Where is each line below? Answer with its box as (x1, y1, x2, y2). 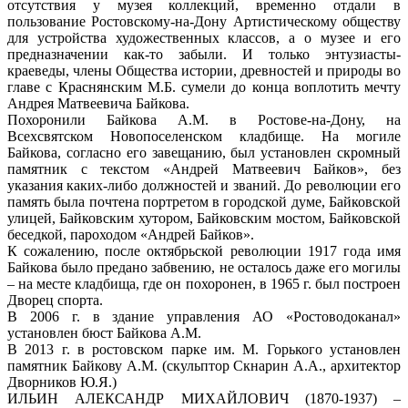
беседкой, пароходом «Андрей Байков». (7, 226, 254, 242)
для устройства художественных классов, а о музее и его (7, 29, 401, 46)
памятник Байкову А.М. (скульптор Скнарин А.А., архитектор (7, 357, 401, 373)
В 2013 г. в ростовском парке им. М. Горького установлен (7, 341, 401, 357)
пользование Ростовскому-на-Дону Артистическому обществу (7, 13, 401, 29)
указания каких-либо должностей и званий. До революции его (7, 177, 401, 193)
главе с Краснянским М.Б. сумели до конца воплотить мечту (7, 78, 401, 95)
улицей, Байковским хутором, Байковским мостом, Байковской (7, 209, 401, 226)
